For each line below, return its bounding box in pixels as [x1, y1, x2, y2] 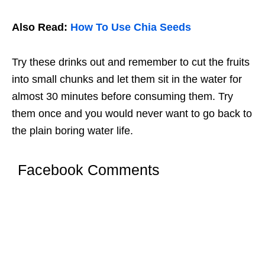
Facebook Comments [18, 161, 160, 179]
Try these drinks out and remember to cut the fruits [12, 56, 250, 69]
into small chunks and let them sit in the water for [12, 73, 242, 86]
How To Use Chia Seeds [70, 21, 191, 34]
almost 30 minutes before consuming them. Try [12, 91, 233, 103]
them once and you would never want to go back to [12, 108, 252, 120]
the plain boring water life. [12, 125, 133, 137]
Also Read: [12, 21, 70, 34]
